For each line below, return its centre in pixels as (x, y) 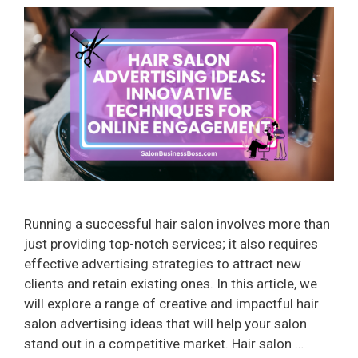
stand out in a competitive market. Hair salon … (164, 344)
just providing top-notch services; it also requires (171, 244)
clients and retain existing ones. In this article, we (171, 284)
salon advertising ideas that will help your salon (165, 324)
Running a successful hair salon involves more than (177, 224)
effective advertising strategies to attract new (163, 264)
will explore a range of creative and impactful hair (171, 304)
